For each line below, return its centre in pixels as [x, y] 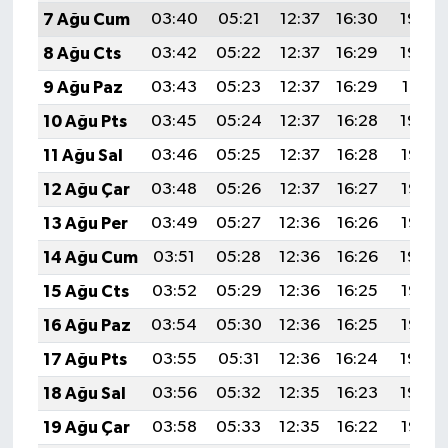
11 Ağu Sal [82, 155]
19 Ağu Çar [86, 427]
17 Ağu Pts [84, 359]
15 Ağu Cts [85, 291]
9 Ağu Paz [82, 87]
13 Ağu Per [85, 223]
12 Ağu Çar [86, 189]
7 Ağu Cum [86, 19]
